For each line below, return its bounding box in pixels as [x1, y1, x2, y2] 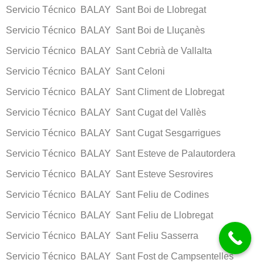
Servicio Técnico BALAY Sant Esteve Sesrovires [6, 168, 213, 179]
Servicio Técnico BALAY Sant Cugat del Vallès [6, 107, 206, 117]
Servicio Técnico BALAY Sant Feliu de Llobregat [6, 210, 213, 220]
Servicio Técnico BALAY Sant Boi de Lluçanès [6, 25, 205, 35]
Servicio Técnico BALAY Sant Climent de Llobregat [6, 86, 224, 97]
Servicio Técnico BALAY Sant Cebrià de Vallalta [6, 45, 212, 56]
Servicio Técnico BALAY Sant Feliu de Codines [6, 189, 209, 200]
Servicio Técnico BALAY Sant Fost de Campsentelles [6, 251, 234, 261]
